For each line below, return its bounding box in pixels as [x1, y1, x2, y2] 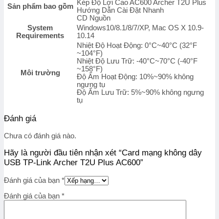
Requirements [16, 31, 64, 40]
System [27, 23, 53, 32]
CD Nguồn [77, 14, 110, 22]
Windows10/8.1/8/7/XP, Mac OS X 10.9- [77, 23, 204, 32]
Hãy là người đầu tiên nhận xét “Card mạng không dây [4, 148, 202, 157]
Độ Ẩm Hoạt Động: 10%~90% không [77, 72, 194, 81]
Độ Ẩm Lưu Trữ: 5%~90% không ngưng [77, 88, 204, 96]
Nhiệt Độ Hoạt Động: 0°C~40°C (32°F [77, 41, 197, 49]
